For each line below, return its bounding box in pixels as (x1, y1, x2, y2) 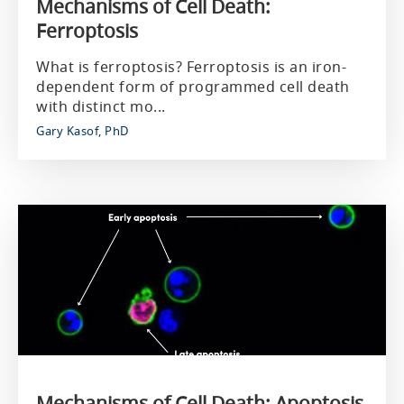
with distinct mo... (36, 96, 166, 116)
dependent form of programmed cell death (36, 77, 350, 96)
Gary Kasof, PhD (36, 123, 129, 139)
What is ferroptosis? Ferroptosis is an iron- (36, 57, 346, 77)
